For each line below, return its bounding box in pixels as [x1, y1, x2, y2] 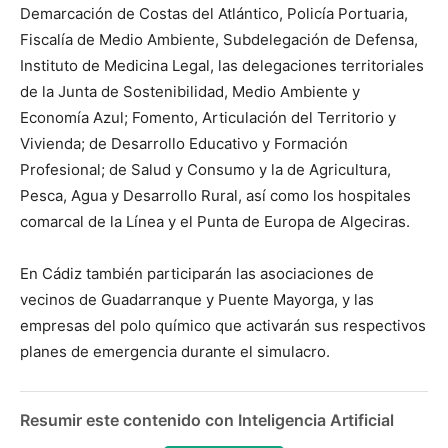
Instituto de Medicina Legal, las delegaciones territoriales [20, 56, 424, 75]
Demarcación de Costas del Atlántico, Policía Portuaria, [20, 4, 408, 23]
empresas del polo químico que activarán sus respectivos [20, 316, 426, 335]
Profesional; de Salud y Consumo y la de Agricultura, [20, 160, 391, 179]
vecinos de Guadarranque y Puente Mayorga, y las [20, 290, 374, 309]
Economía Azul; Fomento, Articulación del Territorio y [20, 108, 396, 127]
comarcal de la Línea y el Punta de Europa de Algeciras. [20, 212, 410, 231]
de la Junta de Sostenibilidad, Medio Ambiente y [20, 82, 360, 101]
